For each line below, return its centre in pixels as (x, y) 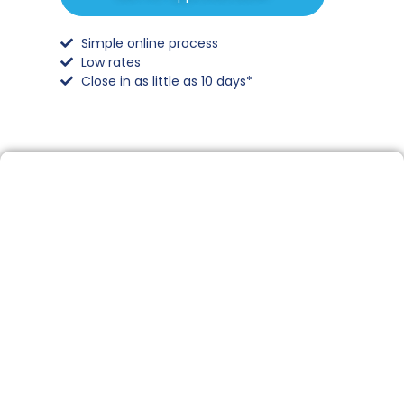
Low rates (110, 62)
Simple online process (149, 43)
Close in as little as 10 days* (166, 81)
